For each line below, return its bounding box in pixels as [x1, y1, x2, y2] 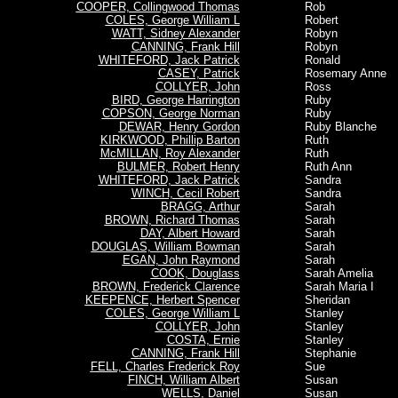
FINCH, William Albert [127, 373, 240, 386]
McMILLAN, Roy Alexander [99, 147, 240, 160]
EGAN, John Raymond [122, 253, 240, 267]
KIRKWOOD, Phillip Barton [99, 133, 240, 147]
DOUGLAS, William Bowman [91, 240, 240, 253]
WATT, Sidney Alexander [111, 27, 240, 40]
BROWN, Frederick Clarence [92, 280, 240, 293]
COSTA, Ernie [166, 333, 240, 346]
